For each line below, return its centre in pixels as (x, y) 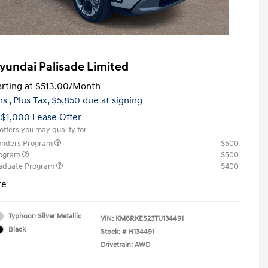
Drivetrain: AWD (125, 245)
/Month (85, 86)
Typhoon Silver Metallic (45, 216)
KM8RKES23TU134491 (150, 218)
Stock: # (113, 232)
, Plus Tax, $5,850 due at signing (76, 100)
